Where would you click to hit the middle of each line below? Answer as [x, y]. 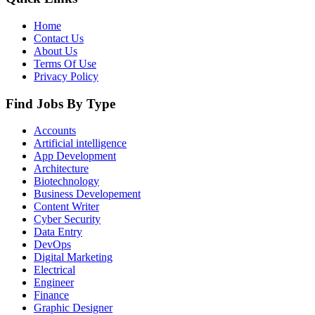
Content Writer [66, 207]
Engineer [54, 283]
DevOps [52, 245]
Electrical [54, 270]
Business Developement [87, 194]
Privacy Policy [66, 76]
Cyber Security [67, 219]
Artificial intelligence [80, 143]
